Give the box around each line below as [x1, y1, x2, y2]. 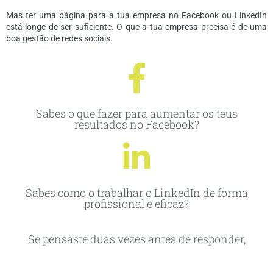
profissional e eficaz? [84, 196, 189, 211]
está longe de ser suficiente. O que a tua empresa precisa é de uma [6, 21, 267, 32]
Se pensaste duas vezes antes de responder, [27, 231, 246, 246]
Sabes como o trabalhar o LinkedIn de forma [25, 185, 248, 200]
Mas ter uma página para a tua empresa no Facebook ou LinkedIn [6, 10, 267, 20]
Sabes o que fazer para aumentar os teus [35, 105, 238, 121]
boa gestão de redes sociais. [6, 33, 113, 43]
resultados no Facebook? [74, 116, 199, 132]
